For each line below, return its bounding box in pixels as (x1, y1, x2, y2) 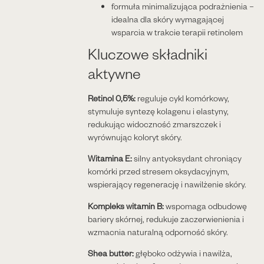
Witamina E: (87, 153, 132, 164)
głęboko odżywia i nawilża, (133, 247, 232, 259)
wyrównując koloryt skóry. (87, 131, 182, 143)
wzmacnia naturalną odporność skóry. (87, 226, 228, 238)
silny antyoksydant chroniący (131, 153, 242, 164)
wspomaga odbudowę (163, 200, 247, 212)
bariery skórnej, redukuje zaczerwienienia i (87, 213, 244, 225)
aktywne (87, 63, 141, 83)
